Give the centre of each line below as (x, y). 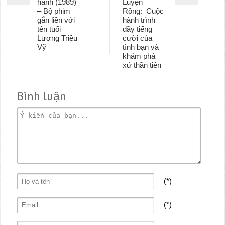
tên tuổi (49, 29)
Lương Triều (58, 38)
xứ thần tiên (142, 65)
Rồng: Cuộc (143, 11)
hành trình (139, 20)
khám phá (139, 56)
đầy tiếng (137, 29)
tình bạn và (140, 47)
